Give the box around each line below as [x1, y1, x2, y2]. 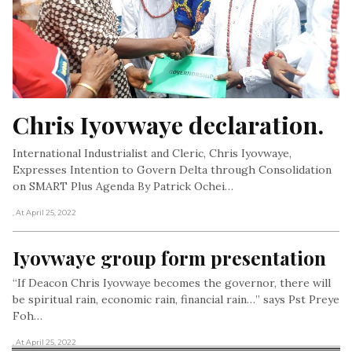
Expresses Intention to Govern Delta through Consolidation [13, 162, 332, 177]
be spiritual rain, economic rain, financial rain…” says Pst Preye [13, 291, 339, 306]
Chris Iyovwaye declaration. [13, 108, 324, 141]
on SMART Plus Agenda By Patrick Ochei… [13, 178, 233, 193]
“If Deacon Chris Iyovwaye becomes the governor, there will [13, 275, 331, 290]
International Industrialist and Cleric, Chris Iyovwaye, [13, 145, 291, 160]
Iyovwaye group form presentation [13, 244, 326, 270]
